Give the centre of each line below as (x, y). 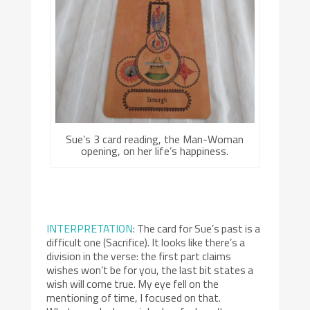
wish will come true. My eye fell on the (133, 283)
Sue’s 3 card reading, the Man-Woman (155, 139)
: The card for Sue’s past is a (197, 228)
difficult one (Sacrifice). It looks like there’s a (146, 242)
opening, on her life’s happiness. (155, 151)
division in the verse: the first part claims (139, 256)
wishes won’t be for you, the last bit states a (150, 270)
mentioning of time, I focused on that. (134, 297)
